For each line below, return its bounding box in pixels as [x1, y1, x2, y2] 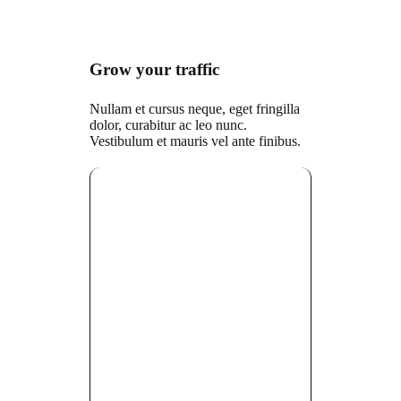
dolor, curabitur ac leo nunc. [89, 117, 247, 133]
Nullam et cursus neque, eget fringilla [89, 101, 300, 117]
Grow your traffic [89, 60, 219, 80]
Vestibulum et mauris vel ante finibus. [89, 133, 301, 149]
